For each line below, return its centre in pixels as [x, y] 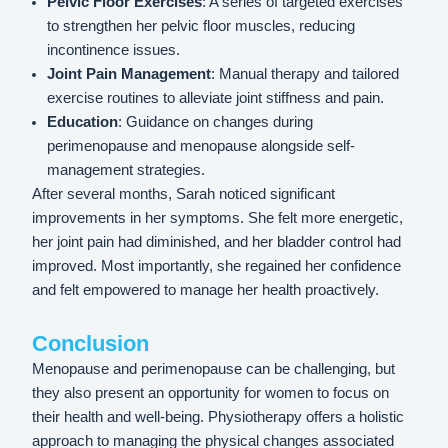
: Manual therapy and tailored [304, 73]
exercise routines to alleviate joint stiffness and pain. [215, 97]
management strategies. [125, 169]
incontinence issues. [113, 49]
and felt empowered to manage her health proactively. [206, 289]
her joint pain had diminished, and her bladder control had [217, 241]
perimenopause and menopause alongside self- [200, 145]
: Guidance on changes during [215, 121]
